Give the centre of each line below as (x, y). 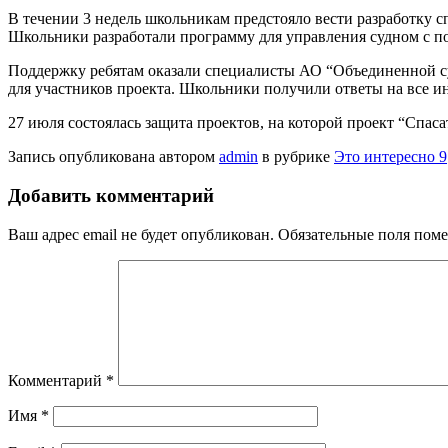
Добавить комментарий (111, 196)
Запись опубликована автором (113, 157)
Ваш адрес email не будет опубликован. (141, 234)
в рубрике (296, 157)
